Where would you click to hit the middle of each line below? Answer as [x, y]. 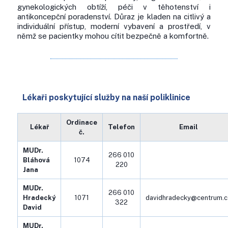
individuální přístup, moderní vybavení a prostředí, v [114, 26]
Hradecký [39, 198]
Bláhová [36, 160]
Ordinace [82, 122]
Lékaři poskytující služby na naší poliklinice [106, 97]
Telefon [121, 127]
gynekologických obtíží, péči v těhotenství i [114, 7]
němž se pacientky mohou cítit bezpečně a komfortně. [113, 36]
